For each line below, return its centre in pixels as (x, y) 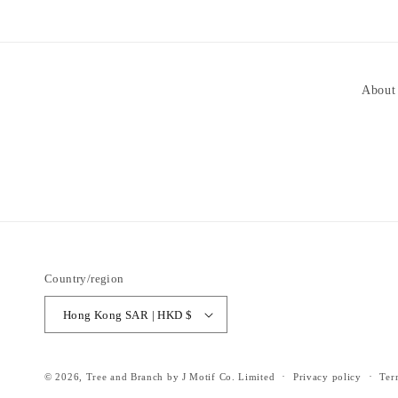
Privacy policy (327, 377)
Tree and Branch (125, 377)
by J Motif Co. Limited (221, 377)
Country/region (84, 279)
